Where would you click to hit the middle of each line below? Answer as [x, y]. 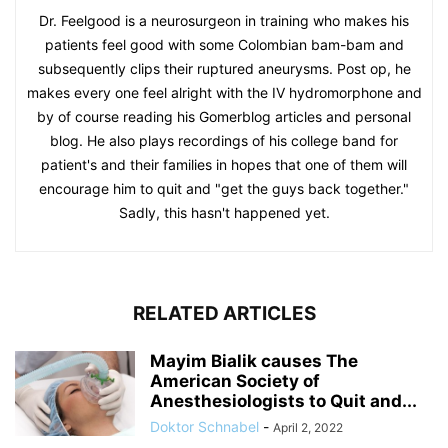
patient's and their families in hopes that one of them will [224, 164]
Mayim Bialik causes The [254, 360]
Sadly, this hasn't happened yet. [224, 212]
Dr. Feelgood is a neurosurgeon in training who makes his [224, 20]
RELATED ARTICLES [224, 313]
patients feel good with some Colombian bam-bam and [224, 44]
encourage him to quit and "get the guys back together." [224, 188]
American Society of [235, 380]
